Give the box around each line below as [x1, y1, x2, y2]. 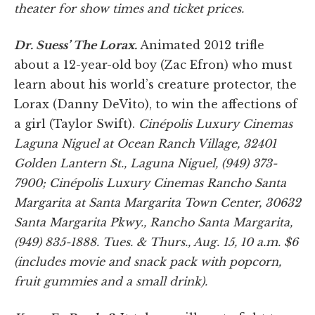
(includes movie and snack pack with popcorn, [14, 254, 281, 269]
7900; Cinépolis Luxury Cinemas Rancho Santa [14, 175, 286, 190]
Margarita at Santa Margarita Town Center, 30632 [14, 195, 301, 210]
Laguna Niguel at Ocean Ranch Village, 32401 [14, 136, 276, 150]
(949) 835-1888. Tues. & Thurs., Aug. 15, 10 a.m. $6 [14, 234, 298, 249]
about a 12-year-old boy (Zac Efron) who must [14, 57, 292, 72]
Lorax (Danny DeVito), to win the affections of [14, 96, 297, 111]
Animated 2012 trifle [140, 37, 264, 52]
